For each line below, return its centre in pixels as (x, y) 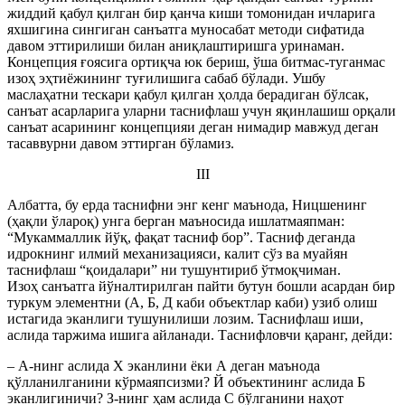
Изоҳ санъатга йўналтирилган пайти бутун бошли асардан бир (201, 286)
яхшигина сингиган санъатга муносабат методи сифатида (186, 29)
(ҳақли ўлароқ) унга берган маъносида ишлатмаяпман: (176, 221)
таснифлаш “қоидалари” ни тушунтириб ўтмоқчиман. (174, 270)
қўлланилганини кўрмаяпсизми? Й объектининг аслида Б (186, 382)
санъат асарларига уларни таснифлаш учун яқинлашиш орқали (202, 111)
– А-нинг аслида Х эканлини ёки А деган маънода (164, 366)
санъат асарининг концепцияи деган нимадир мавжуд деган (193, 127)
